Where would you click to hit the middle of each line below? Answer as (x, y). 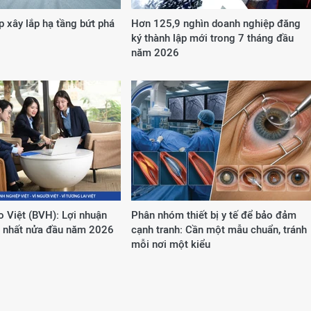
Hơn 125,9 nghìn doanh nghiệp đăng (216, 23)
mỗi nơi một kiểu (171, 244)
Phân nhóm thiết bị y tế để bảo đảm (214, 215)
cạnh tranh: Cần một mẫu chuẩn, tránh (219, 229)
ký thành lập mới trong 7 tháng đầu (212, 38)
